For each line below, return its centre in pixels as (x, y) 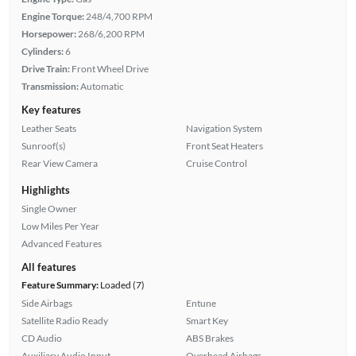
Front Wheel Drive (110, 69)
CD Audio (41, 339)
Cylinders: (42, 52)
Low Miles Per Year (60, 226)
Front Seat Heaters (224, 146)
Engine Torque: (52, 17)
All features (48, 267)
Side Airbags (46, 304)
